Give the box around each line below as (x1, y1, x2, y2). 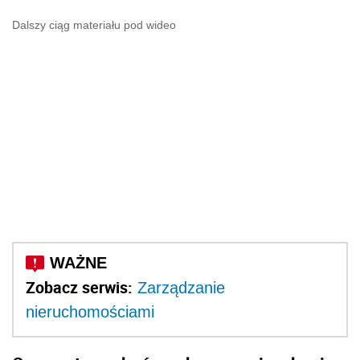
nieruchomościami (26, 303, 154, 321)
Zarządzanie (137, 279, 225, 297)
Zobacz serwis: (26, 276, 133, 299)
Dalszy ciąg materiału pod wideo (12, 18, 176, 32)
